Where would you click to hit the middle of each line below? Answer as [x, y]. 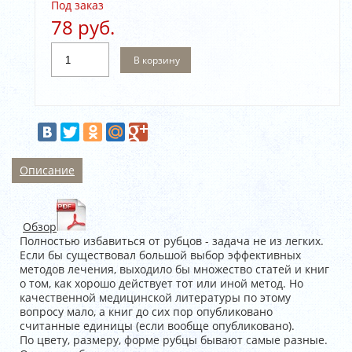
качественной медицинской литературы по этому [155, 297]
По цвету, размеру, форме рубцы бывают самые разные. [174, 340]
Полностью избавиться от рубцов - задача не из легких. [172, 241]
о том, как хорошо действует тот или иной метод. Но [161, 283]
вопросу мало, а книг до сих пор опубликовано [146, 312]
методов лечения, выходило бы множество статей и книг [174, 269]
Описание [47, 170]
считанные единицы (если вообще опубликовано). [157, 326]
